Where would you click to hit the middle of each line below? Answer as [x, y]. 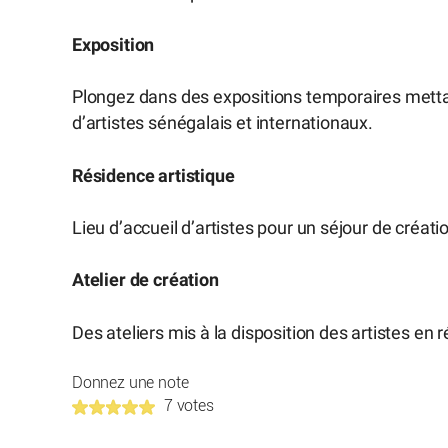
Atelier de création [145, 280]
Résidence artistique [153, 175]
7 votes [188, 406]
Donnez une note [130, 383]
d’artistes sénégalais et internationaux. [222, 123]
